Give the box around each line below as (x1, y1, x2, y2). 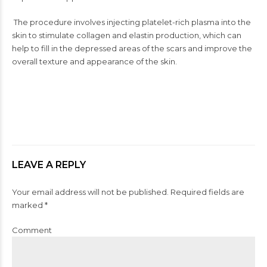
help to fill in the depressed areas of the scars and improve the (12, 44, 252, 53)
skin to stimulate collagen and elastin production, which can (12, 30, 241, 40)
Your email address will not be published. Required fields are (12, 187, 244, 197)
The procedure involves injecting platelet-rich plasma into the (12, 17, 251, 27)
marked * (12, 200, 48, 210)
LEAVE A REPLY (12, 159, 86, 170)
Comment (12, 225, 52, 235)
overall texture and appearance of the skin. (12, 57, 177, 66)
